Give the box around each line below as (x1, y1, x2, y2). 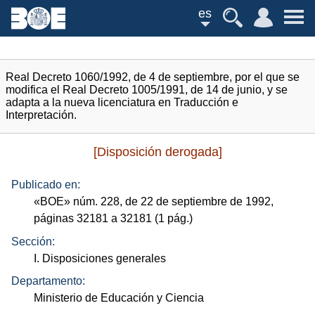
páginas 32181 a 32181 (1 (34, 212, 168, 225)
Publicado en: (11, 179, 80, 191)
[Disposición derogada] (93, 145, 222, 159)
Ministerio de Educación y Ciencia (34, 292, 205, 304)
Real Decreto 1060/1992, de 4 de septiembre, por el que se (6, 71, 300, 83)
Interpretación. (6, 109, 77, 121)
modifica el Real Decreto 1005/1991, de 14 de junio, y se (6, 84, 288, 96)
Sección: (11, 235, 55, 247)
